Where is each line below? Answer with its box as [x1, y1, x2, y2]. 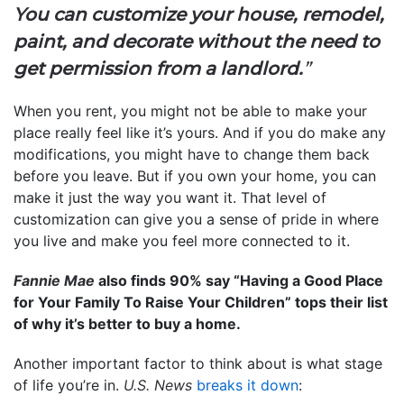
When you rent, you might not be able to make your [14, 101, 367, 120]
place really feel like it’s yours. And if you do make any [14, 123, 386, 142]
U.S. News [124, 375, 192, 394]
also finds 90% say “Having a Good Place [95, 271, 383, 289]
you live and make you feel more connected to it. [14, 231, 350, 250]
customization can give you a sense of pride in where [14, 209, 379, 228]
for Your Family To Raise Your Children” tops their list [14, 292, 388, 311]
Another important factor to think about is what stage [14, 353, 382, 372]
